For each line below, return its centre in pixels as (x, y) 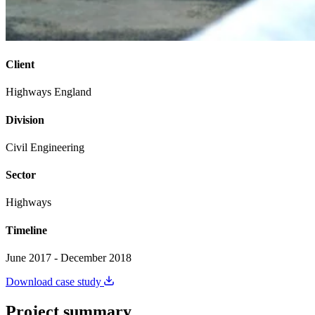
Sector (21, 175)
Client (20, 65)
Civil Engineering (45, 147)
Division (25, 120)
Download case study (55, 281)
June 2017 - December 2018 (69, 257)
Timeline (26, 230)
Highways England (49, 92)
